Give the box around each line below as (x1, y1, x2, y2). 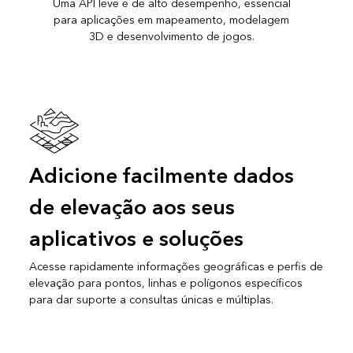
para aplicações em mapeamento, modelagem (54, 10, 290, 31)
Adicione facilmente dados (28, 158, 294, 195)
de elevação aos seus (28, 189, 235, 226)
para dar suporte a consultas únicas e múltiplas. (28, 289, 273, 310)
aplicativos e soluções (28, 221, 243, 258)
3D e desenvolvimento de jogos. (88, 27, 255, 47)
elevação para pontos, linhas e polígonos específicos (28, 273, 303, 293)
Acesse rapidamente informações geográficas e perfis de (28, 256, 323, 277)
